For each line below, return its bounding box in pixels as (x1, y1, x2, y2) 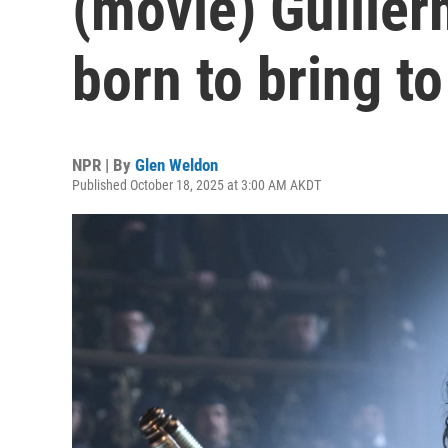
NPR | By (72, 155, 135, 175)
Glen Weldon (135, 155, 218, 175)
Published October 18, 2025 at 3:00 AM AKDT (72, 177, 321, 193)
